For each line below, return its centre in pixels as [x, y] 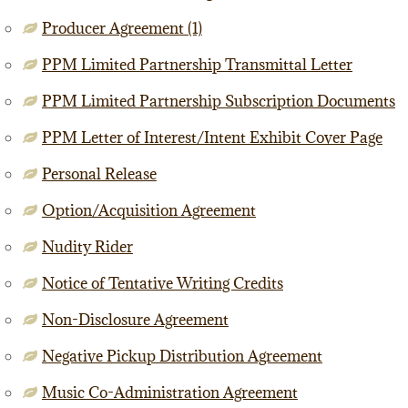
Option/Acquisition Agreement [148, 210]
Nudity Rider [87, 247]
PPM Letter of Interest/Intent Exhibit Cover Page [212, 138]
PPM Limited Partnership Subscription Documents [218, 101]
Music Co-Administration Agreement [169, 393]
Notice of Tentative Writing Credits [162, 283]
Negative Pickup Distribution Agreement [182, 356]
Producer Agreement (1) [122, 28]
